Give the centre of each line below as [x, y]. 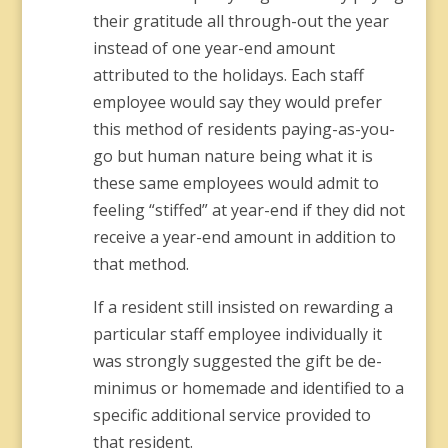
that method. [140, 264]
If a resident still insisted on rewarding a [242, 307]
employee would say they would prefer [237, 102]
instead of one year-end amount [213, 48]
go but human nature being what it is [232, 156]
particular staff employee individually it [237, 334]
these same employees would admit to [235, 183]
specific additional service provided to [231, 415]
